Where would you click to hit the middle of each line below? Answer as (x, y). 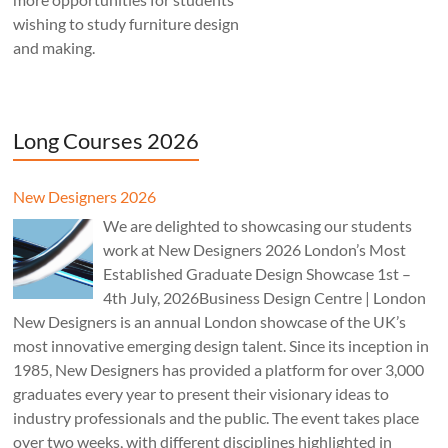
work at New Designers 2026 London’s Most (255, 249)
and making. (54, 47)
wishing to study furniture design (126, 23)
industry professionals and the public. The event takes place (216, 417)
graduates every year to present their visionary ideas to (201, 393)
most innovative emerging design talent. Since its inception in (221, 345)
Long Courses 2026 (106, 140)
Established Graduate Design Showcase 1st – (257, 273)
